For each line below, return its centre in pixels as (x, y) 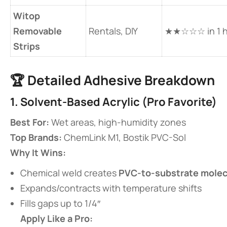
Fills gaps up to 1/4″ (60, 203)
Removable (37, 31)
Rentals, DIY (113, 31)
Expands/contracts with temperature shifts (111, 188)
